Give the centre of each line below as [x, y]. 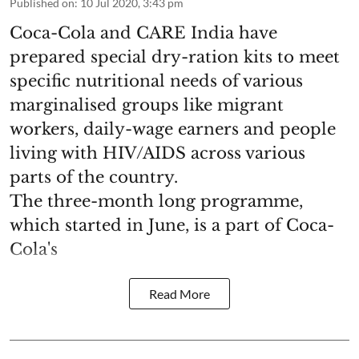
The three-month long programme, [156, 201]
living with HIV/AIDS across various [157, 153]
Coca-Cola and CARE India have [143, 32]
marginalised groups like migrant [147, 105]
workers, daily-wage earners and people [173, 129]
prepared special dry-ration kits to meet [175, 56]
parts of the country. [94, 177]
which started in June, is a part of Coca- [172, 225]
